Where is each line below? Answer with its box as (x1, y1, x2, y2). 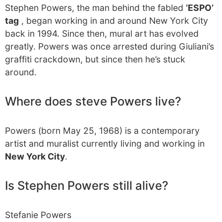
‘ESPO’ (186, 2, 214, 13)
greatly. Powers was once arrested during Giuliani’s (5, 41, 214, 52)
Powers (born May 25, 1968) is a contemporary (5, 125, 200, 136)
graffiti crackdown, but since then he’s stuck (5, 54, 185, 64)
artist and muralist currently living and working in (5, 138, 205, 149)
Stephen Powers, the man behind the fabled (5, 2, 186, 13)
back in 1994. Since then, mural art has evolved (5, 28, 199, 39)
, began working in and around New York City (19, 15, 208, 26)
